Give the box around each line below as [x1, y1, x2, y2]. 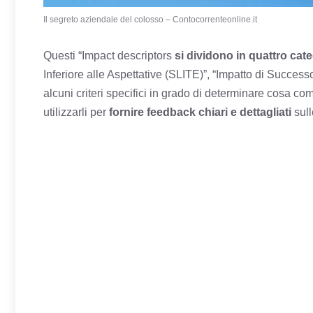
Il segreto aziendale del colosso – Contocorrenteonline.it [43, 14, 257, 24]
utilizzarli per [43, 105, 109, 118]
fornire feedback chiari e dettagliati [109, 105, 291, 118]
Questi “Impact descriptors [43, 49, 175, 61]
